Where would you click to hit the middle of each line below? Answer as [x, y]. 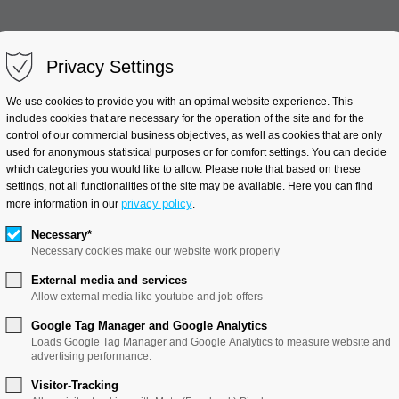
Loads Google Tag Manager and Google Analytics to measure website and [211, 342]
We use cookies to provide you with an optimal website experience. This [179, 102]
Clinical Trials [211, 77]
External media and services [109, 280]
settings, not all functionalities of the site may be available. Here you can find [189, 186]
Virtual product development [127, 175]
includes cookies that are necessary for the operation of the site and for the [185, 118]
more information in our [63, 204]
